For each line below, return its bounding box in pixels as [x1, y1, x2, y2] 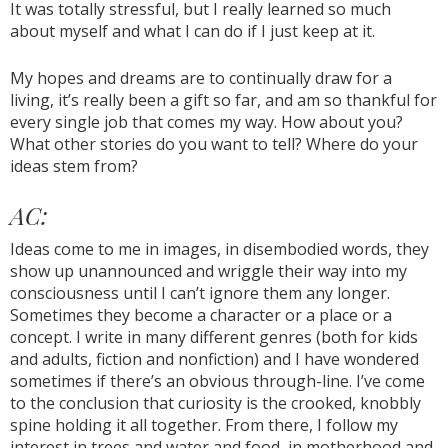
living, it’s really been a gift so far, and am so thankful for [10, 89, 437, 111]
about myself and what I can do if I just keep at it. [10, 20, 375, 42]
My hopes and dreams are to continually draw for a [10, 67, 392, 89]
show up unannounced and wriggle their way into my [10, 260, 407, 282]
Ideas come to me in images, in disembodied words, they [10, 238, 429, 260]
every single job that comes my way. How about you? [10, 111, 403, 133]
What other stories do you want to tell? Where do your [10, 133, 418, 155]
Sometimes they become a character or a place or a [10, 304, 392, 326]
